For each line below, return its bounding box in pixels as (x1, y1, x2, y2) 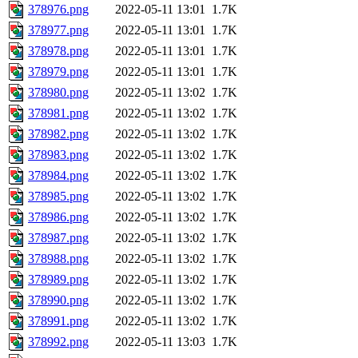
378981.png (28, 106, 89, 121)
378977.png (28, 23, 89, 38)
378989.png (28, 272, 89, 287)
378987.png (28, 231, 89, 245)
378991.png (28, 314, 89, 328)
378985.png (28, 189, 89, 204)
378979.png (28, 65, 89, 79)
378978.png (28, 44, 89, 58)
